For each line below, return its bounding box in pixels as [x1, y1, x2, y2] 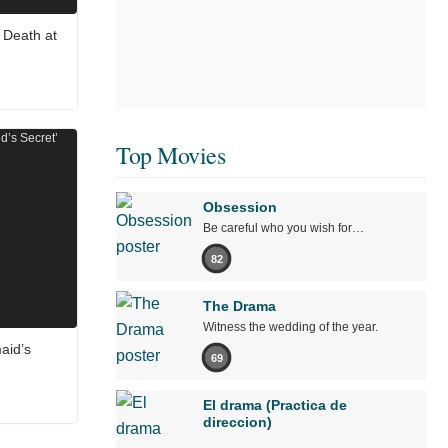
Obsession [203, 199, 277, 216]
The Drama [203, 298, 276, 315]
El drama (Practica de [203, 397, 347, 414]
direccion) [203, 414, 272, 431]
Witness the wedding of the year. [203, 320, 378, 335]
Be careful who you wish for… [203, 221, 364, 236]
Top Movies [116, 139, 225, 172]
